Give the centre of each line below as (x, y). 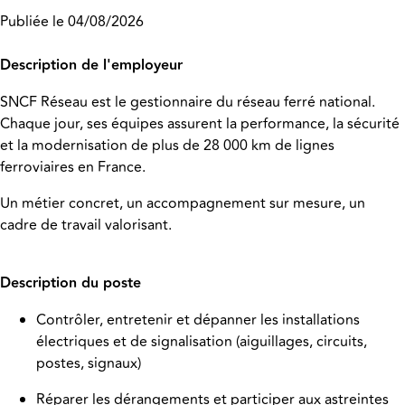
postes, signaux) (89, 364)
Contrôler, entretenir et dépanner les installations (198, 320)
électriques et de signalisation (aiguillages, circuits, (202, 342)
